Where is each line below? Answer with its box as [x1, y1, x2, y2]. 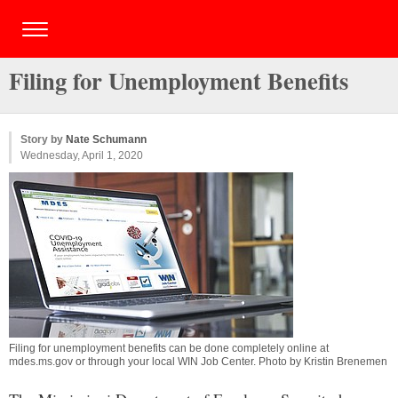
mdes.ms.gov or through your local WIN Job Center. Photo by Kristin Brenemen [9, 355, 387, 368]
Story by [20, 133, 66, 146]
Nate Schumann [66, 133, 147, 146]
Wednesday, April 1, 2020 [20, 149, 143, 162]
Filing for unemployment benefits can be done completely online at [9, 342, 329, 354]
